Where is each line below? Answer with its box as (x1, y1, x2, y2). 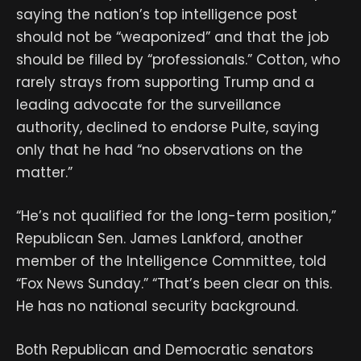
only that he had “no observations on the (16, 139, 303, 160)
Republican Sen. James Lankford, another (16, 228, 303, 248)
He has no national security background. (16, 296, 298, 316)
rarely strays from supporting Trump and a (16, 72, 314, 92)
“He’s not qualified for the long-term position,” (16, 205, 336, 226)
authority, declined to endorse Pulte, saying (16, 117, 319, 137)
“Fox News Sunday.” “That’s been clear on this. (16, 273, 332, 293)
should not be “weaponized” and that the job (16, 27, 329, 47)
